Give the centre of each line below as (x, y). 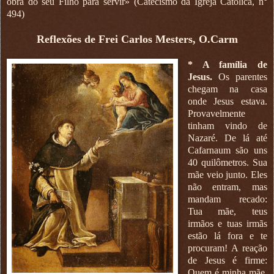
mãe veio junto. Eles (227, 174)
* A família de (227, 64)
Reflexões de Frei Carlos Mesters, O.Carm (137, 39)
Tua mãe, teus (227, 211)
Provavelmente (216, 113)
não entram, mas (227, 187)
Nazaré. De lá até (227, 138)
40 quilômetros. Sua (227, 162)
